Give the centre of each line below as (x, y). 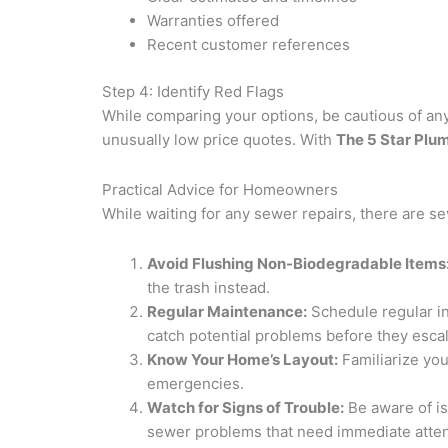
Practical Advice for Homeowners (220, 190)
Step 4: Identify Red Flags (193, 91)
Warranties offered (213, 21)
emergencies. (195, 384)
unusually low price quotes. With (219, 139)
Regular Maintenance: (227, 312)
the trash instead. (208, 288)
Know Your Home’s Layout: (242, 360)
